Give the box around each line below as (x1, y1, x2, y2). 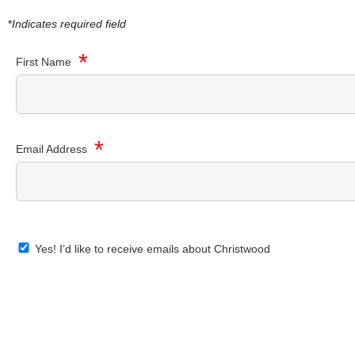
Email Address (16, 142, 90, 155)
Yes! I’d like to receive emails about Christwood (32, 242, 270, 255)
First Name (16, 55, 74, 68)
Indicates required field (12, 17, 126, 30)
